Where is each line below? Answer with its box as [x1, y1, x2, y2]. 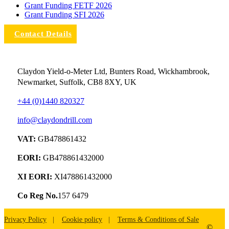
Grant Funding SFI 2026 [25, 10, 104, 19]
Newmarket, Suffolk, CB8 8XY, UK [17, 77, 136, 86]
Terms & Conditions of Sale [118, 215, 199, 223]
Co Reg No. [17, 191, 58, 200]
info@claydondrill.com [17, 115, 92, 124]
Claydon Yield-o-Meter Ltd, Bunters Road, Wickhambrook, [17, 66, 210, 76]
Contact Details [14, 29, 72, 38]
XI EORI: [17, 172, 52, 181]
